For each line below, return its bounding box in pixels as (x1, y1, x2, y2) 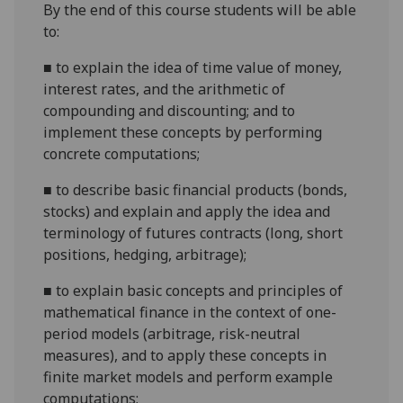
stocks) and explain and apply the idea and (43, 201, 331, 222)
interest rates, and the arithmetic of (43, 79, 286, 100)
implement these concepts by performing (43, 122, 323, 143)
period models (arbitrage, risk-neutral (43, 324, 301, 345)
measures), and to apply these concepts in (43, 345, 327, 366)
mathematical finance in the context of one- (43, 302, 337, 323)
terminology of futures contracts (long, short (43, 223, 344, 244)
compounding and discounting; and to (43, 101, 296, 121)
